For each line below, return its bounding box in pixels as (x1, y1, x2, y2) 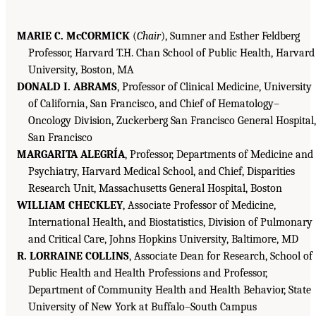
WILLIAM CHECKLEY (17, 199, 123, 212)
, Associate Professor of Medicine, (123, 199, 276, 212)
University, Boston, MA (28, 63, 134, 77)
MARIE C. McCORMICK (17, 30, 130, 43)
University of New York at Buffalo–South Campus (28, 300, 257, 314)
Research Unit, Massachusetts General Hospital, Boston (28, 182, 282, 195)
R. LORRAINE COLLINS (17, 250, 129, 263)
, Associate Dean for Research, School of (129, 250, 312, 263)
